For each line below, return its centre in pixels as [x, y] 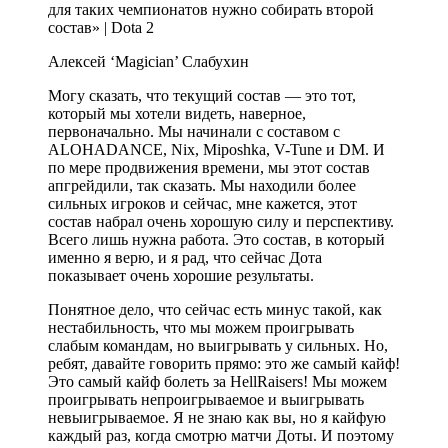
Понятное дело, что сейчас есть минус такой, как [215, 309]
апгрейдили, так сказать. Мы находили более [202, 185]
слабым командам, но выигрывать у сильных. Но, [218, 345]
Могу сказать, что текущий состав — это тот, [202, 95]
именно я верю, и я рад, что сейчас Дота [185, 257]
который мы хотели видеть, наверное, [177, 113]
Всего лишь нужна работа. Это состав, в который [216, 239]
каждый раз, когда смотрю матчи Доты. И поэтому [221, 435]
